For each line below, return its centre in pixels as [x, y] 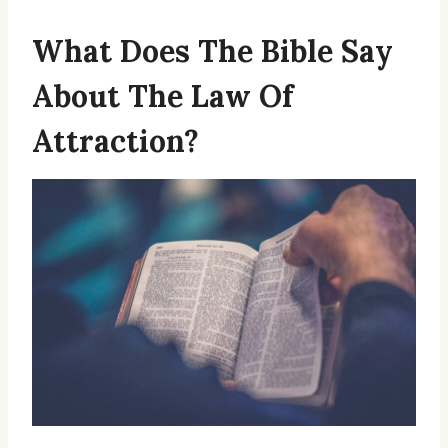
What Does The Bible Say [212, 50]
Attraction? [115, 140]
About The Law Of [162, 95]
